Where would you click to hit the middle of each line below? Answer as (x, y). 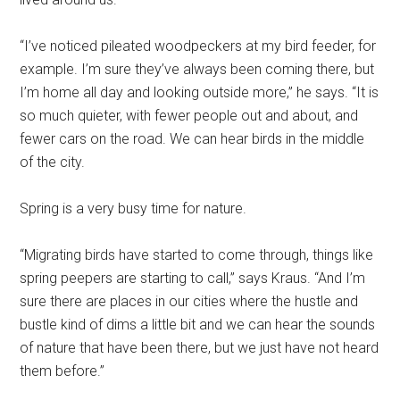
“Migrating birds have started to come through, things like (197, 255)
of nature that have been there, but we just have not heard (200, 348)
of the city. (53, 162)
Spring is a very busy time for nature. (133, 209)
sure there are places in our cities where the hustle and (189, 302)
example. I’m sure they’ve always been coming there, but (197, 70)
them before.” (62, 371)
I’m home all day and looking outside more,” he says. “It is (200, 93)
